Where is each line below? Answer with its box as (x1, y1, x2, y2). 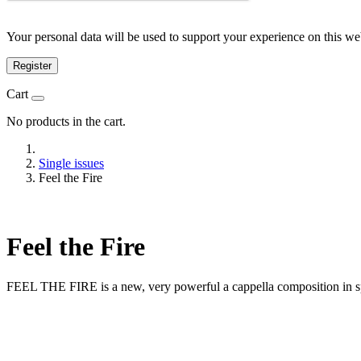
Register (13, 60, 52, 72)
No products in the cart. (6, 114, 126, 128)
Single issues (39, 156, 104, 170)
